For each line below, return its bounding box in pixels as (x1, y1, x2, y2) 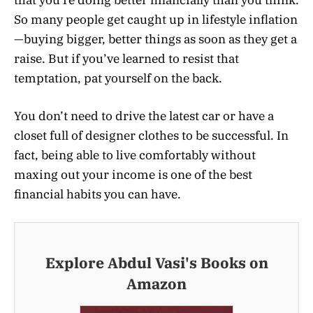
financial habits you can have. (14, 187, 181, 203)
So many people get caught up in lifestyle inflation (14, 11, 298, 27)
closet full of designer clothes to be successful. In (14, 128, 289, 144)
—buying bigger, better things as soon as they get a (14, 31, 297, 47)
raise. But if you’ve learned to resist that (14, 50, 239, 66)
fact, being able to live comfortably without (14, 147, 256, 163)
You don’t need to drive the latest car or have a (14, 108, 274, 124)
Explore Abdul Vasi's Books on (45, 253, 268, 272)
